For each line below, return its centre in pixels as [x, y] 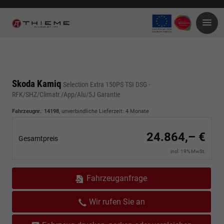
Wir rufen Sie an [117, 202]
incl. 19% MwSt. [188, 151]
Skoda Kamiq [37, 84]
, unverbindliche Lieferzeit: [92, 111]
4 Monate [137, 111]
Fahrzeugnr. [26, 111]
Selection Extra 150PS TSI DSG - [106, 84]
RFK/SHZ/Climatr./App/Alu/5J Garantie [66, 94]
